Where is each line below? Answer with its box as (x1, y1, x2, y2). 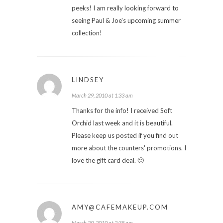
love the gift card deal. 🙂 (72, 156, 144, 164)
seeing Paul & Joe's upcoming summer (72, 16, 181, 24)
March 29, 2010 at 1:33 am (72, 92, 133, 99)
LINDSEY (72, 75, 104, 84)
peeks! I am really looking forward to (72, 3, 179, 12)
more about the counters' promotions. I (72, 143, 186, 152)
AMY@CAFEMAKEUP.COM (72, 203, 168, 211)
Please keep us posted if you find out (72, 131, 178, 139)
